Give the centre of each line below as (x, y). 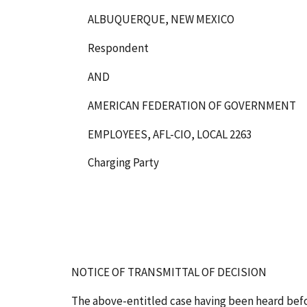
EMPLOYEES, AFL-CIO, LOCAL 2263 (170, 134)
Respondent (118, 48)
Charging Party (123, 163)
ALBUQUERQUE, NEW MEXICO (161, 19)
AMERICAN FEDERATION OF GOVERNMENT (192, 105)
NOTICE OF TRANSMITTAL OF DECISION (169, 272)
